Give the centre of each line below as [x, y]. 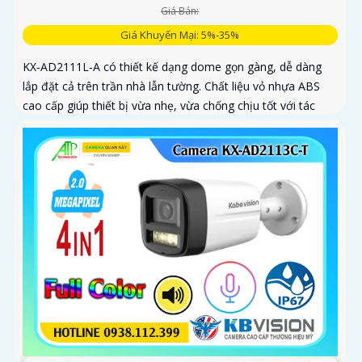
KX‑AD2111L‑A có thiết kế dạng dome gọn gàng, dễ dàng [172, 66]
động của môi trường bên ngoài [106, 124]
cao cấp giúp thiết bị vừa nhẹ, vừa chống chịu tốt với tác [169, 105]
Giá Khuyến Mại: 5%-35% [180, 34]
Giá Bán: [180, 11]
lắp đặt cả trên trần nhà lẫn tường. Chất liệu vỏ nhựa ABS [171, 86]
